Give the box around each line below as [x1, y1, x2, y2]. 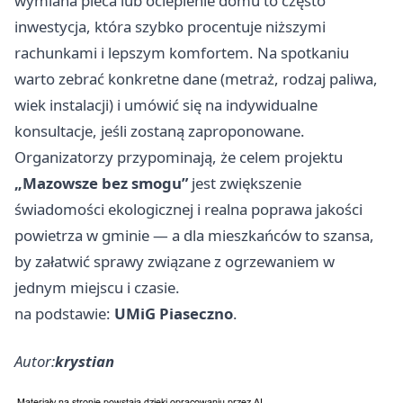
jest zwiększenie [188, 173, 301, 194]
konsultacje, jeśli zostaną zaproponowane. [14, 121, 305, 142]
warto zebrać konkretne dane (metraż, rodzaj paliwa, [14, 68, 378, 90]
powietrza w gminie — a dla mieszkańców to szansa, [14, 225, 374, 246]
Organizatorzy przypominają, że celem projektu [14, 147, 343, 168]
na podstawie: [14, 303, 114, 325]
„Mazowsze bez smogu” [14, 173, 188, 194]
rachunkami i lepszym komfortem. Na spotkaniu [14, 42, 349, 64]
